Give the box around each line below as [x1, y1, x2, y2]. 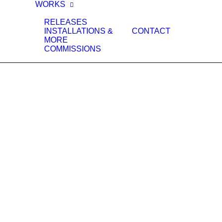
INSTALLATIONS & [44, 27, 113, 35]
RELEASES [44, 18, 87, 26]
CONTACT [131, 27, 170, 35]
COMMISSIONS [44, 45, 101, 53]
